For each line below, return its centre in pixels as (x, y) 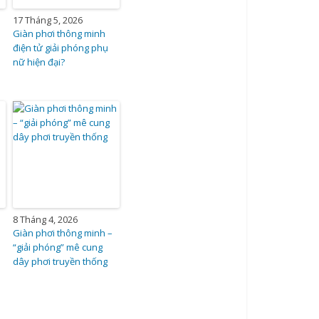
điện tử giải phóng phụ (61, 47)
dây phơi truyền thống (61, 261)
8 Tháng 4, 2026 (46, 219)
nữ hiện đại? (39, 62)
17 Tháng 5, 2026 (48, 20)
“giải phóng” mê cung (58, 247)
